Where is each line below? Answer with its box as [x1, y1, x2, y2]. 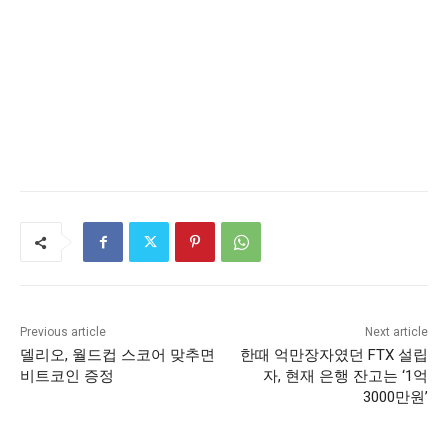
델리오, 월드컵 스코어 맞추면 [20, 346, 215, 365]
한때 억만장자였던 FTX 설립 [239, 346, 428, 365]
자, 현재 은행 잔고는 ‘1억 [262, 367, 428, 386]
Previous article [20, 325, 106, 340]
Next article [364, 325, 428, 340]
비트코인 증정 [20, 367, 114, 386]
